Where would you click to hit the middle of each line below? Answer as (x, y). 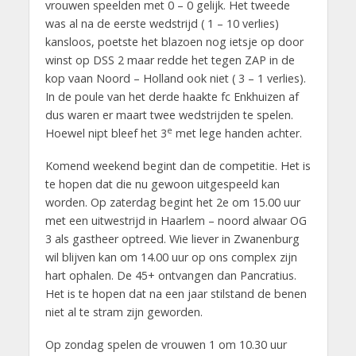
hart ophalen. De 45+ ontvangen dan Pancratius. (170, 275)
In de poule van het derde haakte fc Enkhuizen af (172, 97)
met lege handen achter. (237, 133)
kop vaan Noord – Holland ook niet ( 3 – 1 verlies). (175, 78)
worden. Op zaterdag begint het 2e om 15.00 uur (172, 202)
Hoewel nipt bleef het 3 (106, 133)
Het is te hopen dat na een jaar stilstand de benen (176, 293)
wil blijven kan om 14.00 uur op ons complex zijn (171, 257)
